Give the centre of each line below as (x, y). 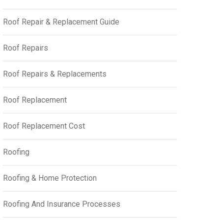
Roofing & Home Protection (50, 178)
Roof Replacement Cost (44, 126)
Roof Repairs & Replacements (55, 74)
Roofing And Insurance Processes (62, 204)
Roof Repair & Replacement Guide (61, 22)
